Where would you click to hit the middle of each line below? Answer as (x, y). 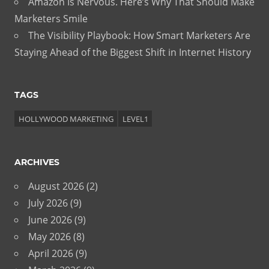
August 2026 (56, 186)
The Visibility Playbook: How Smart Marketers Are (139, 36)
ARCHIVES (37, 162)
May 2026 (50, 237)
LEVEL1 (135, 119)
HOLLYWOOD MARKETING (66, 119)
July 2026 (48, 203)
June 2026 (50, 220)
